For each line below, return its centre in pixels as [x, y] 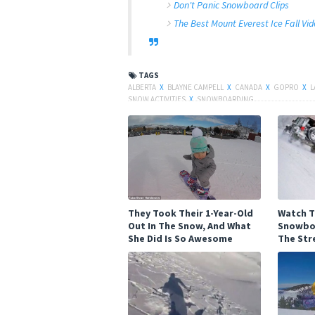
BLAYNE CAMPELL [196, 87]
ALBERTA [143, 87]
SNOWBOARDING [225, 99]
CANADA [249, 87]
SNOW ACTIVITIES [157, 99]
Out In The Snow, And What [189, 226]
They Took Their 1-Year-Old [191, 213]
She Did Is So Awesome [180, 238]
